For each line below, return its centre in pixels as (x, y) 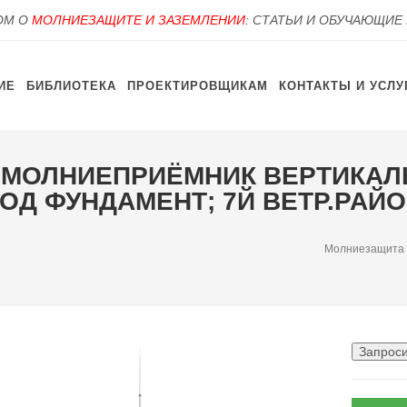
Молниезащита (364, 248)
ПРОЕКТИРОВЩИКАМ (198, 86)
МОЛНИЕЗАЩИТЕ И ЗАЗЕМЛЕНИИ (139, 20)
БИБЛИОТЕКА (71, 86)
